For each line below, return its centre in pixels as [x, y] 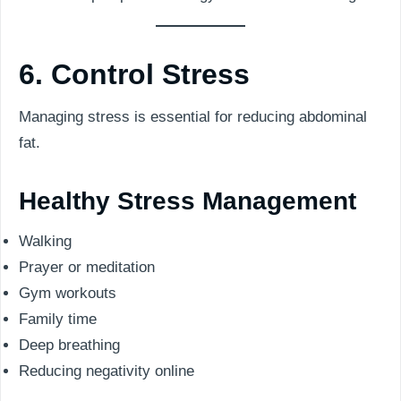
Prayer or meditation [87, 267]
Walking [45, 241]
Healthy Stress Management [188, 201]
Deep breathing [69, 345]
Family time [58, 319]
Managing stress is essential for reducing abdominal [193, 117]
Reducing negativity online [107, 371]
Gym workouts [68, 293]
